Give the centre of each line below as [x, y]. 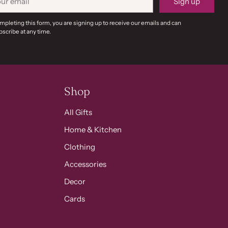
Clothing [80, 147]
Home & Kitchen [93, 130]
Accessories [85, 164]
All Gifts [78, 112]
